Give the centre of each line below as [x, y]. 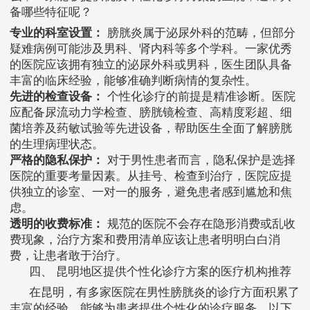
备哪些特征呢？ [51, 12]
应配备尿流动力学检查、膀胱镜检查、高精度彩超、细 [151, 113]
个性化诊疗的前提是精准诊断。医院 [200, 97]
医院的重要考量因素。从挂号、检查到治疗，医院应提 [151, 176]
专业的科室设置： [57, 33]
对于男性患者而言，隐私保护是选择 [200, 161]
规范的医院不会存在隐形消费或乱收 [200, 224]
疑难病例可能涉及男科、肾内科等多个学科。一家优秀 [151, 49]
